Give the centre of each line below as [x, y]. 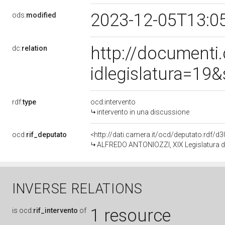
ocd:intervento [113, 102]
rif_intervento [55, 210]
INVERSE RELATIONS [77, 189]
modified [41, 15]
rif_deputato [46, 135]
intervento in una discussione [143, 112]
